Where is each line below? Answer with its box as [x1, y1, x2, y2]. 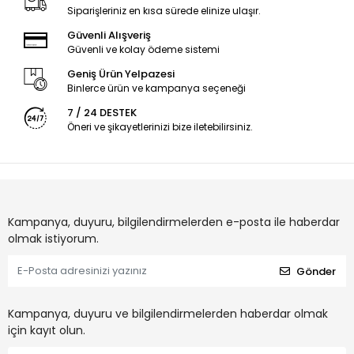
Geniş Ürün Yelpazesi [66, 66, 175, 82]
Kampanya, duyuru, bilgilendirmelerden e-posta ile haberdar [8, 214, 340, 231]
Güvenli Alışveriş [66, 28, 151, 43]
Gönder [296, 263, 336, 279]
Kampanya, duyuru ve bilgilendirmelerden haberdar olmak [8, 306, 328, 322]
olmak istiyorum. [8, 231, 99, 247]
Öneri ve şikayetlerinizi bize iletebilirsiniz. [66, 120, 253, 134]
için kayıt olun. [8, 322, 85, 339]
